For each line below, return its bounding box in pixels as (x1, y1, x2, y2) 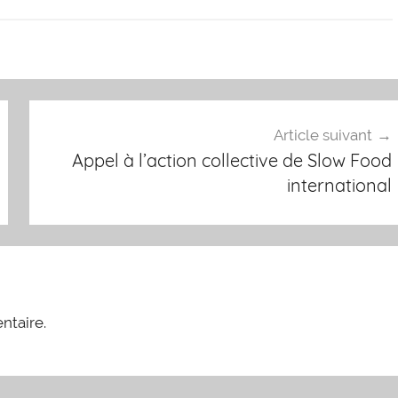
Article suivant (273, 126, 372, 145)
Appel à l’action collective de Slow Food (71, 149, 392, 172)
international (286, 174, 392, 197)
